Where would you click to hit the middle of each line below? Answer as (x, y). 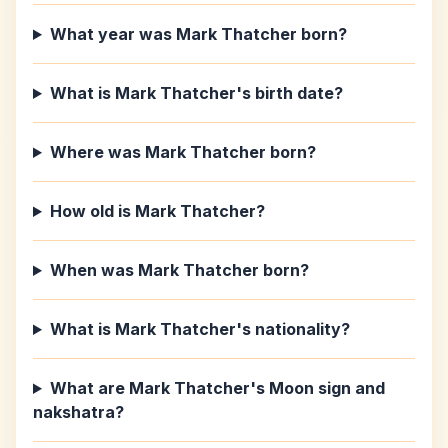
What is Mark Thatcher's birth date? (196, 93)
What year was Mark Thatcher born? (198, 34)
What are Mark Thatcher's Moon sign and (217, 388)
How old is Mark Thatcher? (157, 211)
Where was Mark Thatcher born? (182, 152)
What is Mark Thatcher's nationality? (199, 329)
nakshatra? (78, 412)
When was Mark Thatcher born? (179, 270)
